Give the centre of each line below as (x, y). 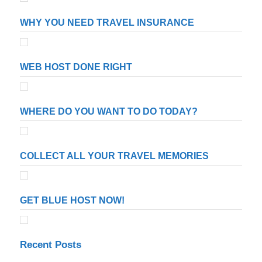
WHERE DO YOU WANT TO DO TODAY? (109, 112)
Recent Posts (51, 245)
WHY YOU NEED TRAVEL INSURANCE (107, 23)
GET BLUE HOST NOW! (72, 201)
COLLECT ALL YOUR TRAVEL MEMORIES (114, 156)
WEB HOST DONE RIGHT (76, 67)
